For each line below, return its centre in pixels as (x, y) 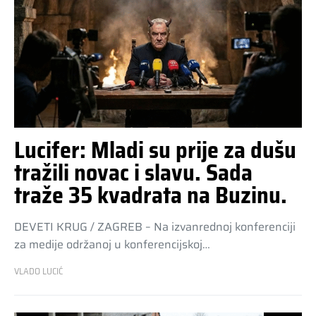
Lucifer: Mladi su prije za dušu (155, 150)
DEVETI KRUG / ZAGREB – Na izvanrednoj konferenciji (155, 226)
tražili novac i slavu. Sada (133, 172)
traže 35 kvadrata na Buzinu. (151, 195)
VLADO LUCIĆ (38, 271)
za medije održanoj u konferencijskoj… (112, 244)
